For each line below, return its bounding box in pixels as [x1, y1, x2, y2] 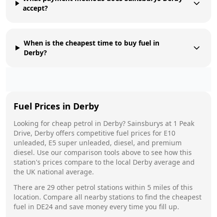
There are [14, 182, 47, 192]
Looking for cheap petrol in [14, 118, 103, 128]
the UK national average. [14, 167, 94, 176]
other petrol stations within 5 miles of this [55, 182, 193, 192]
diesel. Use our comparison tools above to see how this [14, 147, 192, 157]
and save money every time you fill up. [53, 201, 179, 211]
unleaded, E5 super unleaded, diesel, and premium [14, 138, 182, 147]
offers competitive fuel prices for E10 [54, 128, 175, 138]
